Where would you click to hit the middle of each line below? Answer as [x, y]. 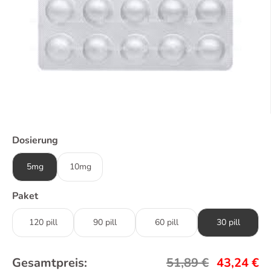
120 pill [43, 222]
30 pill [228, 222]
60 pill [166, 222]
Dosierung [35, 140]
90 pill [105, 222]
